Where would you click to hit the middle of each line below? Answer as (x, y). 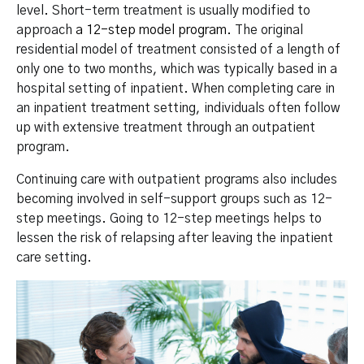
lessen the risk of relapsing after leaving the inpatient (175, 238)
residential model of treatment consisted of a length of (178, 49)
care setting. (54, 257)
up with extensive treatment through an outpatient (166, 127)
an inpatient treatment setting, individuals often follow (178, 108)
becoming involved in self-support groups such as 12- (174, 199)
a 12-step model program (151, 30)
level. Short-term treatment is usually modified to (163, 10)
